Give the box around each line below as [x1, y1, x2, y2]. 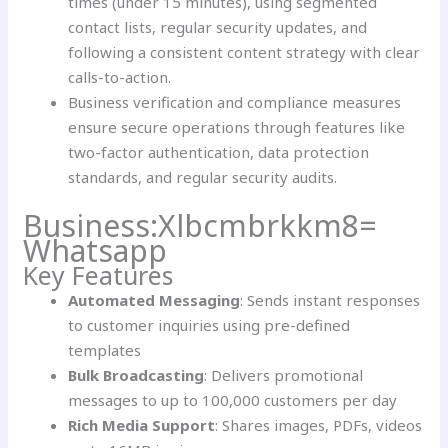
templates [68, 339, 142, 360]
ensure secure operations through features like [68, 117, 406, 138]
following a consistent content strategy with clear [68, 42, 421, 63]
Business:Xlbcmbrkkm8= [23, 204, 378, 246]
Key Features [23, 257, 174, 292]
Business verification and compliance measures [68, 92, 402, 113]
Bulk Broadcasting [68, 364, 205, 385]
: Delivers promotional [204, 364, 364, 385]
